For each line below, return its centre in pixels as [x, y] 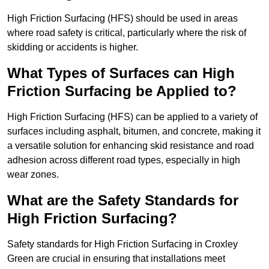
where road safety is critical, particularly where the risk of [127, 33]
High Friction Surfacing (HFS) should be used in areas [122, 19]
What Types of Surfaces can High [121, 73]
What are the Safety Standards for [123, 201]
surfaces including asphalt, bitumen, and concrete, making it [134, 131]
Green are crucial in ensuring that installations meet [116, 259]
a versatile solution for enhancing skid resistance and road [131, 146]
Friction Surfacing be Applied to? [122, 91]
